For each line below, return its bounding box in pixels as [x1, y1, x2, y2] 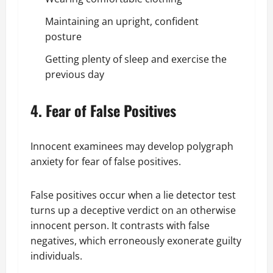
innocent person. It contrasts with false [30, 218, 210, 232]
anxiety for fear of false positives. [30, 154, 186, 168]
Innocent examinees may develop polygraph [30, 139, 233, 153]
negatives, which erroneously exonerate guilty [30, 233, 241, 247]
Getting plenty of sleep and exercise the [45, 52, 227, 66]
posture [45, 29, 91, 43]
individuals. [30, 249, 87, 263]
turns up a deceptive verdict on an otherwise [30, 203, 236, 217]
